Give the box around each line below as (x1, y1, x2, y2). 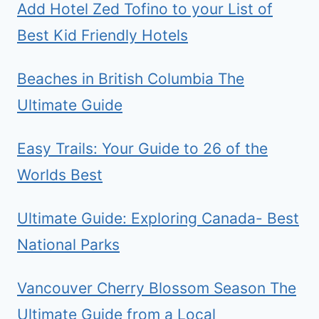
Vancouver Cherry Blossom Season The (17, 279, 296, 298)
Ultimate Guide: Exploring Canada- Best (17, 209, 299, 228)
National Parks (17, 236, 120, 254)
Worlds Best (17, 166, 103, 184)
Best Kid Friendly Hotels (17, 26, 188, 45)
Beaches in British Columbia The (17, 70, 244, 88)
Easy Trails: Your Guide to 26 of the (17, 140, 268, 158)
